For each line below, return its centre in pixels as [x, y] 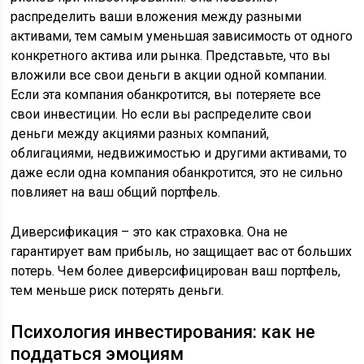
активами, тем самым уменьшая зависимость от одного [182, 36]
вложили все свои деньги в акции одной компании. [169, 75]
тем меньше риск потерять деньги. [117, 290]
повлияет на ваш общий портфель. [116, 192]
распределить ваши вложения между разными [156, 17]
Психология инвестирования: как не [163, 332]
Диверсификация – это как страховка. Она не [149, 232]
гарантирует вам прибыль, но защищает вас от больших [182, 251]
